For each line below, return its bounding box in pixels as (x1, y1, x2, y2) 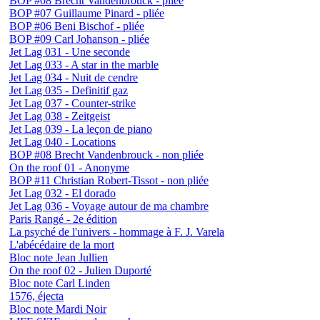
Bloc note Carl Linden (9, 277, 110, 290)
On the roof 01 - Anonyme (9, 161, 129, 174)
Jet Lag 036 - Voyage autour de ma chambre (9, 200, 209, 213)
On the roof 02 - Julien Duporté (9, 264, 151, 277)
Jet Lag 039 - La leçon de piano (9, 123, 152, 136)
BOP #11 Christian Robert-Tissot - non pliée (9, 174, 209, 187)
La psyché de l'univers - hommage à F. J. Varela (9, 226, 224, 239)
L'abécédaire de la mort (9, 239, 114, 251)
